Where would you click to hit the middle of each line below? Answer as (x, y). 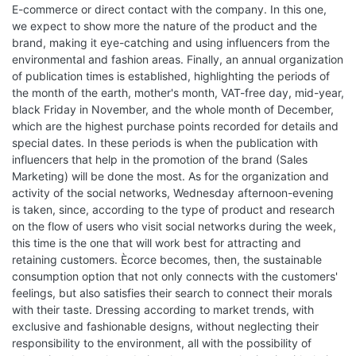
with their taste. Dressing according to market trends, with (163, 310)
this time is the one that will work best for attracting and (157, 243)
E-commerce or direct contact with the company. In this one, (169, 9)
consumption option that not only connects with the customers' (175, 276)
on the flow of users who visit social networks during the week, (174, 226)
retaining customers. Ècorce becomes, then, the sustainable (167, 259)
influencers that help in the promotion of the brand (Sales (160, 159)
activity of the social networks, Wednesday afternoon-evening (173, 193)
